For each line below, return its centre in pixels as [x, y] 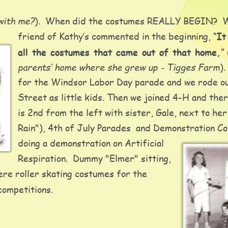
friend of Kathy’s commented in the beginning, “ [117, 36]
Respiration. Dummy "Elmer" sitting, [96, 159]
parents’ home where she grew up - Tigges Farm [119, 67]
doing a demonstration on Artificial [92, 143]
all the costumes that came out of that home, [119, 52]
